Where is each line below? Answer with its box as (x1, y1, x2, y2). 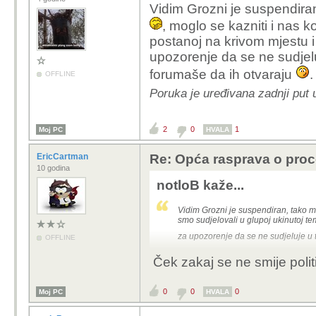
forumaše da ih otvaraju (150, 67, 296, 82)
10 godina (37, 164, 70, 172)
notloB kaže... (157, 178, 244, 193)
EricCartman (37, 152, 90, 162)
